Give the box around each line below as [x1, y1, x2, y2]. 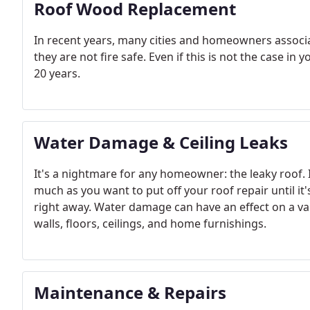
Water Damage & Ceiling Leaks [34, 131, 288, 154]
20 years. [34, 66, 80, 81]
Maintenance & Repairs [34, 281, 226, 304]
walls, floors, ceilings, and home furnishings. [34, 216, 266, 231]
